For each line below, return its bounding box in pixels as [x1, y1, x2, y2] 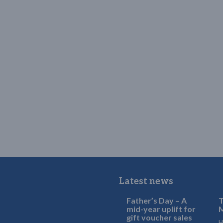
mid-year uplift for [126, 204, 196, 214]
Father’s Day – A [126, 195, 187, 205]
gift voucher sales [126, 212, 192, 222]
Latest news [119, 176, 173, 187]
